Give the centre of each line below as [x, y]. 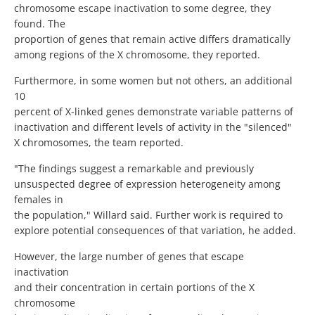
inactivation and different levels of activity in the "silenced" [153, 127]
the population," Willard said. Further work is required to [148, 215]
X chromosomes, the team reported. [99, 143]
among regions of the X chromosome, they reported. [137, 55]
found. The [40, 24]
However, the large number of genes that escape [129, 257]
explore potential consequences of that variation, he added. [155, 231]
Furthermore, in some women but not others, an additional [153, 81]
